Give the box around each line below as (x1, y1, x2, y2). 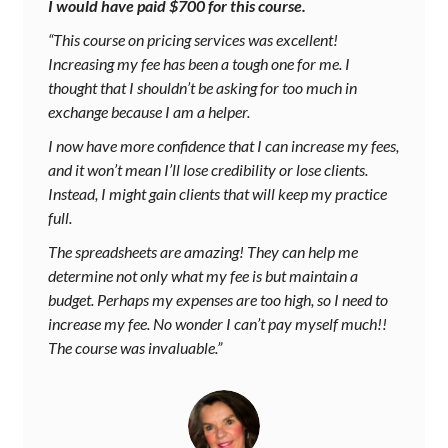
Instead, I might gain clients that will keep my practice (48, 184, 387, 204)
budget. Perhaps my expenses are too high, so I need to (48, 290, 388, 310)
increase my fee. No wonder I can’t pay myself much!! (48, 314, 387, 334)
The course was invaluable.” (48, 338, 222, 358)
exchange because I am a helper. (48, 102, 250, 122)
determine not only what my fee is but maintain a (48, 266, 358, 286)
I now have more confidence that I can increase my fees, (48, 136, 399, 156)
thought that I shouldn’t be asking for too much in (48, 78, 357, 98)
